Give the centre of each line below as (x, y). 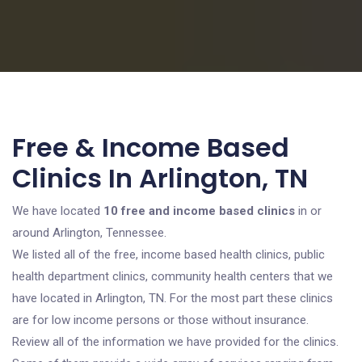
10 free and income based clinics (199, 211)
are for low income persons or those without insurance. (160, 320)
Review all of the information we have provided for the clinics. (175, 342)
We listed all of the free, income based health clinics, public (168, 255)
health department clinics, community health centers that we (173, 276)
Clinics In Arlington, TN (160, 178)
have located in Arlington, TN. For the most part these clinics (173, 298)
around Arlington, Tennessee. (89, 233)
